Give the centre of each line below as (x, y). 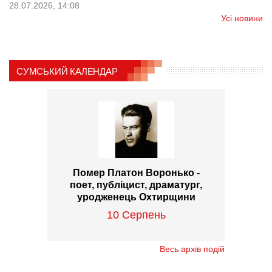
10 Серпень (136, 215)
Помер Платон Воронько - (136, 172)
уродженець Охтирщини (136, 197)
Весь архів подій (192, 249)
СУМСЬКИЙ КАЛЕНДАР (67, 71)
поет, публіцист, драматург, (136, 185)
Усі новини (242, 18)
